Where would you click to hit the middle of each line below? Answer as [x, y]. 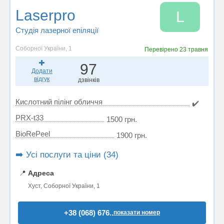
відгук [42, 79]
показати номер [137, 212]
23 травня [194, 49]
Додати [42, 71]
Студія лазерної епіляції [57, 30]
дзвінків [88, 80]
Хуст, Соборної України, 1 [64, 186]
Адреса [41, 173]
